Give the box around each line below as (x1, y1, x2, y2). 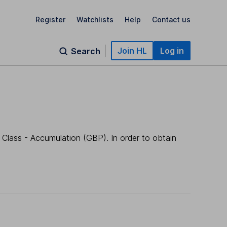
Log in (160, 46, 184, 56)
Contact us (152, 15, 191, 24)
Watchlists (77, 15, 113, 24)
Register (35, 15, 65, 24)
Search (71, 46, 100, 56)
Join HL (118, 46, 147, 56)
